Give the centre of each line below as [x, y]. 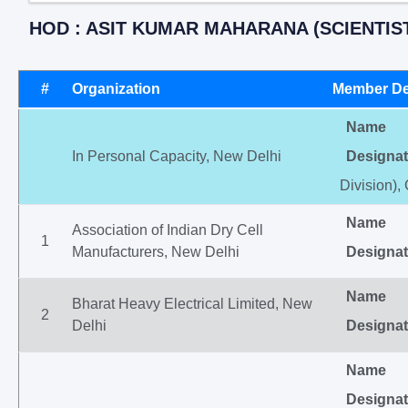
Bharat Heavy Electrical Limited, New [192, 304]
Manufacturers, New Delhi [156, 252]
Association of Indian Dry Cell [168, 230]
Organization [116, 89]
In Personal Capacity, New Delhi [177, 156]
